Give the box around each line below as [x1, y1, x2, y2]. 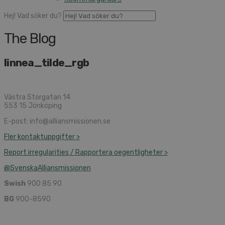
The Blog [4, 30, 56, 47]
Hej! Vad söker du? [4, 11, 62, 20]
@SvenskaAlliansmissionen [4, 164, 91, 173]
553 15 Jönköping [4, 101, 62, 110]
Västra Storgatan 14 [4, 93, 70, 102]
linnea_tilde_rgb [4, 56, 89, 69]
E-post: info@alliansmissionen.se [4, 117, 110, 126]
